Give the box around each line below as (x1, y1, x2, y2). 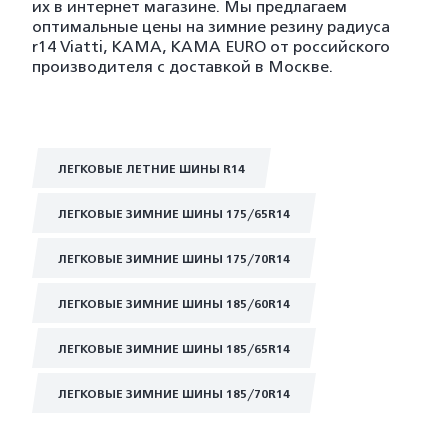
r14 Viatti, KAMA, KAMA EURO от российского (32, 38, 390, 56)
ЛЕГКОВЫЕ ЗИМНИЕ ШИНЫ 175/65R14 (58, 207, 290, 221)
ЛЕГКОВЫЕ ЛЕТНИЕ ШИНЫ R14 (58, 162, 245, 176)
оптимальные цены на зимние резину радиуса (32, 18, 390, 36)
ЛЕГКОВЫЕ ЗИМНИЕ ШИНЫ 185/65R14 (58, 342, 290, 356)
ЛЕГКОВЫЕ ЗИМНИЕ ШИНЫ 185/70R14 (58, 387, 290, 401)
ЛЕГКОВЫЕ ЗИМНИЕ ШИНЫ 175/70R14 (58, 252, 290, 266)
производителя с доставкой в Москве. (32, 58, 333, 76)
